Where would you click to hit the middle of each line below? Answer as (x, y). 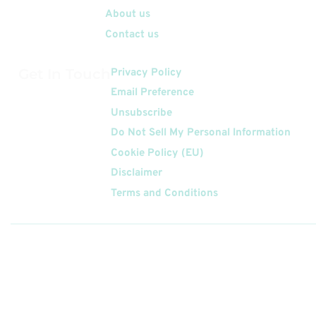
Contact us (132, 35)
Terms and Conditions (164, 193)
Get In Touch (65, 74)
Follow (43, 266)
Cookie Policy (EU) (157, 153)
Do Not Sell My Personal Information (201, 133)
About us (128, 15)
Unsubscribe (141, 113)
